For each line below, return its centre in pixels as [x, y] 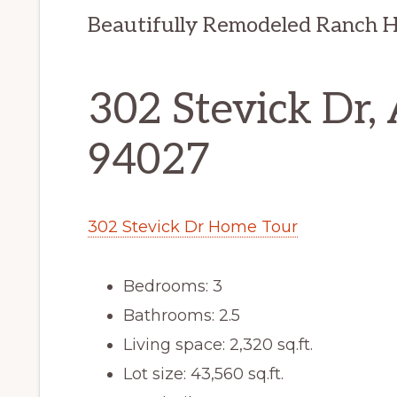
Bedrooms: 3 [173, 286]
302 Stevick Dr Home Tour [193, 226]
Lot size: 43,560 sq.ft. [203, 374]
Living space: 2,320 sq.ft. [218, 344]
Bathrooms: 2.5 [182, 315]
